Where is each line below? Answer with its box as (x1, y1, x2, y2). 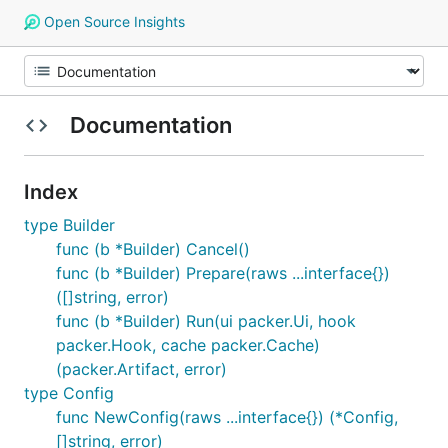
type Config (24, 383, 114, 403)
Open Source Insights (39, 13, 185, 30)
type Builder (24, 215, 115, 235)
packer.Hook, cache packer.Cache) (56, 335, 320, 355)
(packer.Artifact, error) (56, 359, 227, 379)
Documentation (64, 112, 237, 138)
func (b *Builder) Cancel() (56, 239, 250, 259)
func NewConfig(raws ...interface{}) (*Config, (56, 407, 398, 427)
